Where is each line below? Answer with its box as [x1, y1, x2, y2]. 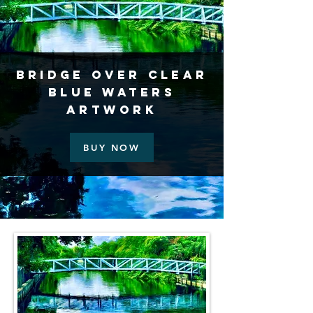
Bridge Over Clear [15, 67, 208, 82]
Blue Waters [48, 85, 175, 100]
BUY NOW [83, 142, 140, 153]
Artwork [66, 102, 157, 117]
